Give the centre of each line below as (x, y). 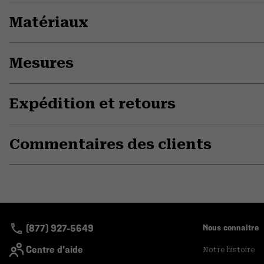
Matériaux (49, 23)
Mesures (42, 63)
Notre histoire (229, 250)
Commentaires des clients (110, 145)
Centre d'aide (55, 250)
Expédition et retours (93, 104)
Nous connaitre (231, 228)
